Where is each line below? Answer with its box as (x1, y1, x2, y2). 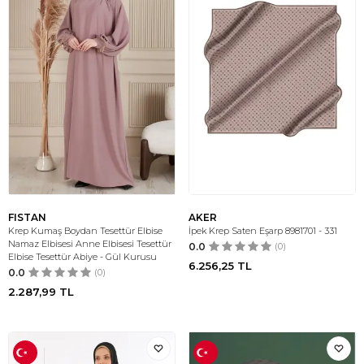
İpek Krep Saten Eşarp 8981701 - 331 (188, 225, 337, 236)
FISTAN (8, 211, 46, 223)
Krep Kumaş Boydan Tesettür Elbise (8, 225, 162, 236)
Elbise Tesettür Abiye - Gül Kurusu (8, 251, 157, 262)
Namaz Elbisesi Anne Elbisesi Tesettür (8, 238, 171, 249)
